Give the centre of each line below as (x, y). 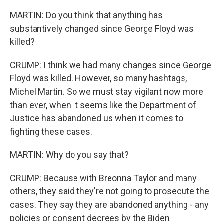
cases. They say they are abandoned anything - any (109, 204)
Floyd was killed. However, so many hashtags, (98, 78)
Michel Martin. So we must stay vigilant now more (107, 92)
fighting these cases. (51, 131)
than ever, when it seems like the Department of (103, 105)
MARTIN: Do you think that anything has (86, 15)
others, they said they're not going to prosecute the (110, 191)
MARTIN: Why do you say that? (69, 155)
